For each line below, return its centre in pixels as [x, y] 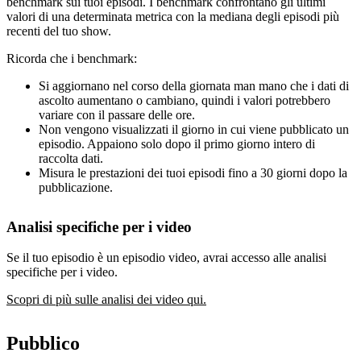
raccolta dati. [71, 159]
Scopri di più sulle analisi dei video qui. [106, 300]
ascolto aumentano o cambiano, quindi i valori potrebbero [185, 101]
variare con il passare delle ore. [117, 115]
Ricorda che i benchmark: [72, 59]
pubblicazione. [76, 188]
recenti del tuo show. [59, 31]
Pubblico [43, 344]
